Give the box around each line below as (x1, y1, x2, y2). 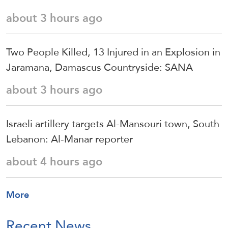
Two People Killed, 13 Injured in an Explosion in (6, 42, 220, 62)
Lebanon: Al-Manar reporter (6, 129, 133, 149)
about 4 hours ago (6, 151, 102, 172)
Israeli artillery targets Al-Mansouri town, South (6, 113, 219, 133)
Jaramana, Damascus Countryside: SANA (6, 57, 193, 77)
